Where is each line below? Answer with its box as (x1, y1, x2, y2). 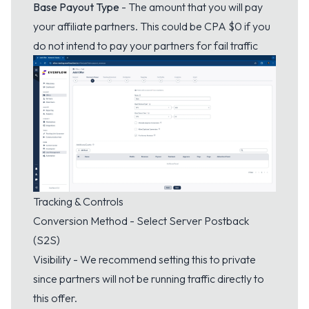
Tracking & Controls (33, 194, 123, 208)
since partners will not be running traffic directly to (33, 271, 264, 286)
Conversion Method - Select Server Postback (33, 213, 249, 228)
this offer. (33, 290, 77, 305)
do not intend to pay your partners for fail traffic (33, 38, 258, 52)
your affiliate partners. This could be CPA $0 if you (33, 19, 270, 33)
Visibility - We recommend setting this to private (33, 252, 256, 266)
